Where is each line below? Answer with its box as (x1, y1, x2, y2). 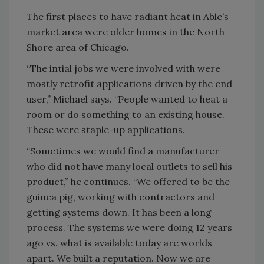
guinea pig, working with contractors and (27, 191, 214, 203)
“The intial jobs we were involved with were (27, 62, 220, 74)
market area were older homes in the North (27, 26, 225, 38)
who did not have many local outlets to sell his (27, 160, 232, 172)
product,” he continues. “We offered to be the (27, 176, 230, 187)
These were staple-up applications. (27, 124, 185, 136)
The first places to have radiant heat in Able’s (27, 11, 229, 22)
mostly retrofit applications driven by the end (27, 78, 232, 90)
